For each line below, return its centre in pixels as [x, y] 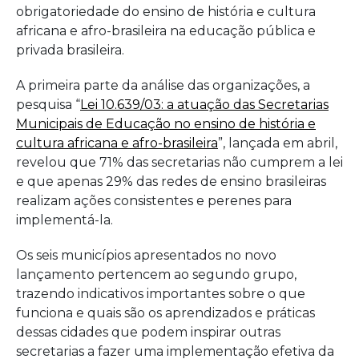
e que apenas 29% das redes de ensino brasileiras [171, 182]
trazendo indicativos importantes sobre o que [161, 294]
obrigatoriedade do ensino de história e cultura [166, 12]
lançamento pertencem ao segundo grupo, [156, 275]
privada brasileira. [70, 50]
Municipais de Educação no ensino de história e [166, 124]
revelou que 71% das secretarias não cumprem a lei [179, 163]
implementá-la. [66, 220]
